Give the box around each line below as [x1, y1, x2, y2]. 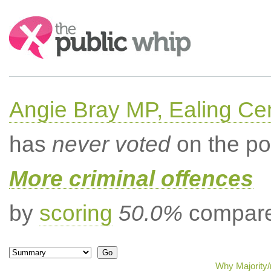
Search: [8, 17, 42, 27]
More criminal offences [8, 166, 253, 191]
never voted [51, 132, 171, 157]
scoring [39, 201, 113, 226]
